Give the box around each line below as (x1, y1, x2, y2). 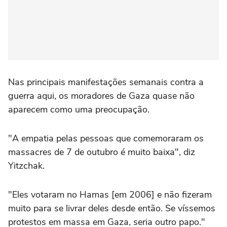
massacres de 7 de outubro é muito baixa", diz (8, 146, 195, 159)
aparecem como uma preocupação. (8, 103, 149, 116)
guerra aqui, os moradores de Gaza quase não (8, 90, 195, 102)
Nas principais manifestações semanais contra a (8, 76, 204, 89)
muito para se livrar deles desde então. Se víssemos (8, 202, 215, 215)
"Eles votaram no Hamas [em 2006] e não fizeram (8, 188, 212, 201)
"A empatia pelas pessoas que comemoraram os (8, 132, 204, 145)
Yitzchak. (8, 160, 45, 172)
